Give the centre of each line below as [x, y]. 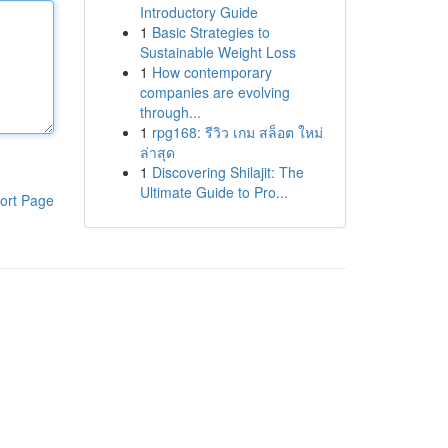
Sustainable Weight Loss [217, 52]
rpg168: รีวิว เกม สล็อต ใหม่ [237, 132]
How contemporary [211, 72]
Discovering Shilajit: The [227, 172]
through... [170, 112]
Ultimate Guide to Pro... [213, 192]
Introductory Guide [198, 12]
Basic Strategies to [210, 32]
